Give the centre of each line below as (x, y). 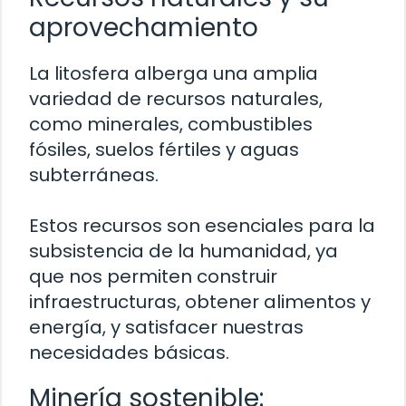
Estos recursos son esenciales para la (202, 226)
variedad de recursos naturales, (176, 99)
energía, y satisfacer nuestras (166, 328)
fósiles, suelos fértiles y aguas (164, 150)
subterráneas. (94, 175)
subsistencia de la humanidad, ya (184, 251)
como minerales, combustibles (171, 125)
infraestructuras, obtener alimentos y (200, 302)
